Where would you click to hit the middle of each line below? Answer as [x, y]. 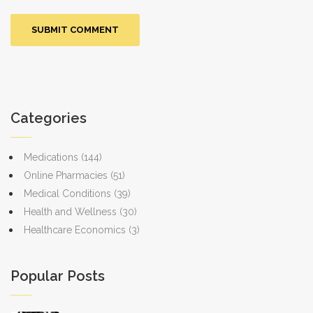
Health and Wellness [72, 212]
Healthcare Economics [76, 230]
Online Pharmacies [67, 176]
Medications [52, 158]
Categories [49, 118]
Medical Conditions [69, 194]
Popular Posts [58, 276]
